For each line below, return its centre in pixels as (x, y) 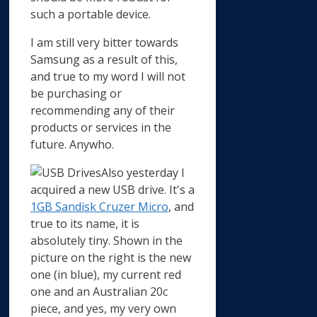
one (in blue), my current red (106, 274)
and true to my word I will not (108, 76)
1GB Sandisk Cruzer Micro (99, 206)
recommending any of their (103, 110)
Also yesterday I (143, 172)
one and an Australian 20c (99, 291)
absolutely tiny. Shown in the (106, 240)
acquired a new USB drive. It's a (113, 189)
